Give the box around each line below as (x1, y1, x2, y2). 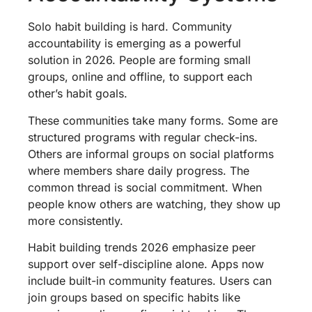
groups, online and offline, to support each (28, 70, 252, 84)
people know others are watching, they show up (28, 196, 281, 211)
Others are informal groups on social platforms (28, 146, 274, 161)
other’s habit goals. (28, 86, 127, 101)
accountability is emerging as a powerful (28, 36, 241, 51)
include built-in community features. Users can (28, 273, 272, 288)
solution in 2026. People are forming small (28, 53, 251, 68)
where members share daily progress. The (28, 163, 249, 178)
